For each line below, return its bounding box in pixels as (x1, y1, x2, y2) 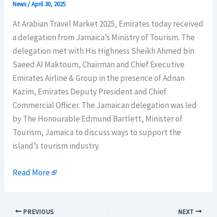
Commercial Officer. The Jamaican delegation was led (13, 100, 197, 111)
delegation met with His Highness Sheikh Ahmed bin (13, 46, 195, 57)
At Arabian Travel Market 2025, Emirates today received (13, 18, 204, 30)
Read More (13, 167, 50, 178)
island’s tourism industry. (13, 140, 100, 152)
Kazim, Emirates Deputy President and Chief (13, 86, 167, 97)
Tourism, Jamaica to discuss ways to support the (13, 127, 182, 138)
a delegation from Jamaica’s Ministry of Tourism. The (13, 32, 195, 43)
